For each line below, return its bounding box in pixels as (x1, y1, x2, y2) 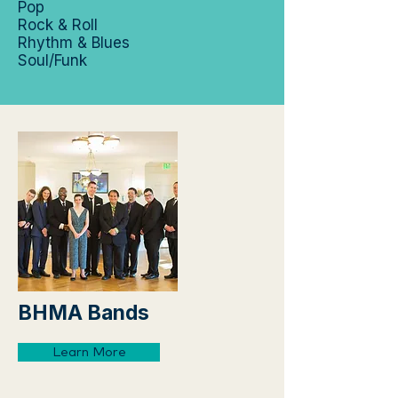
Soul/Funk (18, 52, 87, 69)
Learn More (52, 346, 126, 359)
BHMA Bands (18, 300, 149, 325)
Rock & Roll (18, 16, 98, 34)
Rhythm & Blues (18, 34, 130, 52)
